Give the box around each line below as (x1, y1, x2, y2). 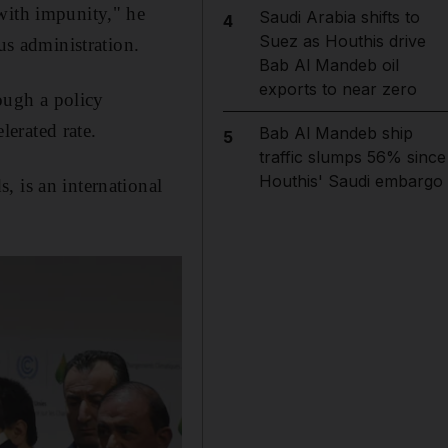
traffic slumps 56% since (258, 147, 446, 167)
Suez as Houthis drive (258, 31, 426, 51)
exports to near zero (258, 79, 417, 99)
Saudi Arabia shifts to (258, 7, 420, 27)
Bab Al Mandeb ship (258, 123, 413, 143)
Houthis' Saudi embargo (258, 171, 443, 191)
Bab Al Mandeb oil (258, 55, 399, 75)
